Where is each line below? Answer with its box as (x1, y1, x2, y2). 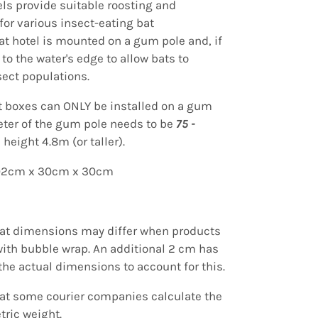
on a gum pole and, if (108, 33, 223, 48)
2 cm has (168, 241, 219, 256)
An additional (93, 241, 169, 256)
